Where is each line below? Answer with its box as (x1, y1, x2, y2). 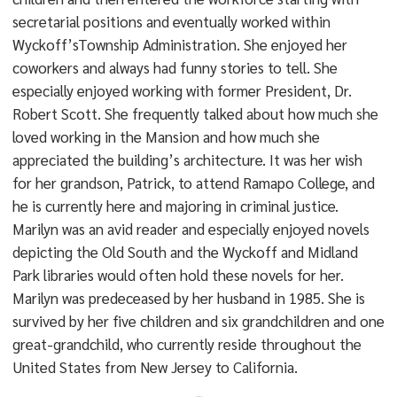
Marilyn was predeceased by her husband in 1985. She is (12, 288, 365, 307)
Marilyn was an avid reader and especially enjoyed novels (12, 219, 370, 238)
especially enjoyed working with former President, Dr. (12, 81, 352, 100)
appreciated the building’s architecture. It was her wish (12, 150, 362, 169)
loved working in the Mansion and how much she (12, 127, 320, 146)
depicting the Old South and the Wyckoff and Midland (12, 242, 358, 261)
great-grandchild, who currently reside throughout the (12, 334, 362, 354)
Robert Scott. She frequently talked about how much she (12, 104, 378, 123)
